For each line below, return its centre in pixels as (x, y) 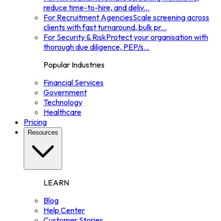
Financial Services (74, 82)
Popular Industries (74, 65)
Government (65, 92)
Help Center (64, 210)
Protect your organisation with (157, 37)
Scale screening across (171, 17)
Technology (63, 102)
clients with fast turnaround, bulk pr (102, 27)
